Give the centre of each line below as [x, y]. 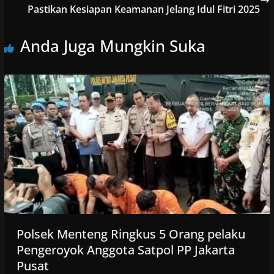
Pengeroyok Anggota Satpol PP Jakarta [125, 250]
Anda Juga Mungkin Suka [113, 46]
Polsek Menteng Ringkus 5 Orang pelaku [131, 234]
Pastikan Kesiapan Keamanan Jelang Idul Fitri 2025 [144, 9]
